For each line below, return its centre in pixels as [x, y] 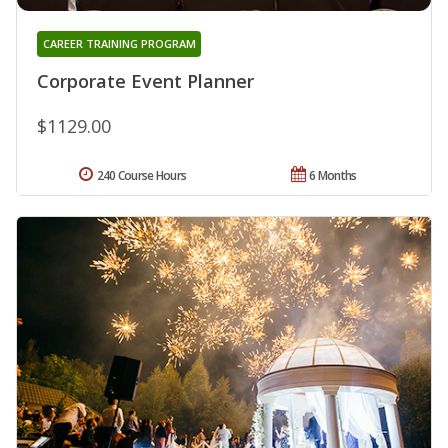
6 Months [333, 175]
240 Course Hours [141, 175]
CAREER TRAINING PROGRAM [119, 43]
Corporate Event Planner [145, 80]
